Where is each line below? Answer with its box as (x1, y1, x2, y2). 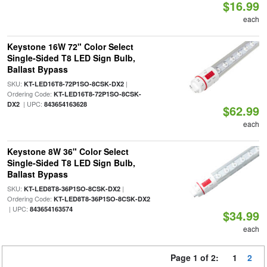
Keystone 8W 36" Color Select (7, 145, 129, 157)
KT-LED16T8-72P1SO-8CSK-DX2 (23, 79, 124, 88)
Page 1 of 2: (170, 252, 223, 263)
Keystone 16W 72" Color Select (7, 41, 133, 52)
